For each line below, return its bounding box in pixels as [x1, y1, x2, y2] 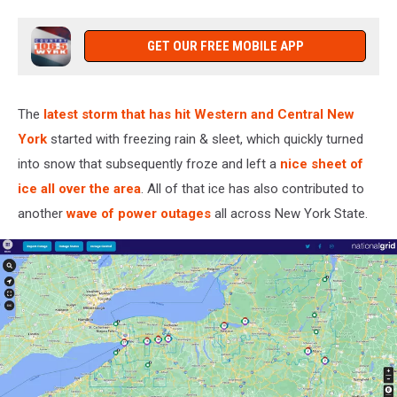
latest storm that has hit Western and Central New [43, 105, 354, 122]
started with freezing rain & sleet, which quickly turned [47, 130, 363, 147]
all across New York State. [211, 205, 368, 222]
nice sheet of [280, 155, 363, 172]
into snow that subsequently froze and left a [18, 155, 280, 172]
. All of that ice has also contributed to [141, 180, 364, 197]
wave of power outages [66, 205, 211, 222]
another [18, 205, 66, 222]
